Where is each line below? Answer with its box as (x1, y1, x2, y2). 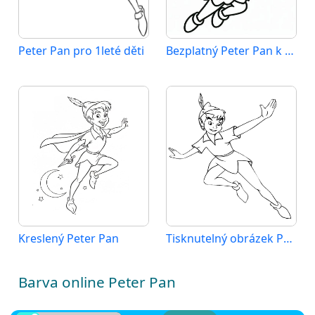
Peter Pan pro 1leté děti (18, 42, 144, 58)
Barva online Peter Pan (18, 271, 176, 292)
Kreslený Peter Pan (18, 230, 119, 246)
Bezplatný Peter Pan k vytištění (285, 42, 294, 58)
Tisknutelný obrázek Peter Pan (283, 230, 292, 246)
